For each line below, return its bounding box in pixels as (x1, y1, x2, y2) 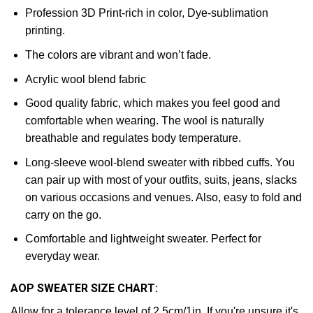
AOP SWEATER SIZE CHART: (10, 282, 158, 296)
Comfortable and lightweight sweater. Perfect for (24, 233, 261, 245)
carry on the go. (24, 208, 101, 221)
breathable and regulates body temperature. (24, 132, 241, 145)
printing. (24, 24, 65, 37)
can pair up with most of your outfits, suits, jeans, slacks (24, 173, 297, 186)
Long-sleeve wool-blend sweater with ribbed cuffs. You (24, 156, 295, 168)
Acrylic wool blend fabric (24, 73, 146, 85)
